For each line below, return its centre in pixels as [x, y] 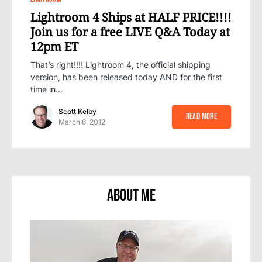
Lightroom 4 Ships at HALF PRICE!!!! [131, 17]
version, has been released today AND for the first [126, 77]
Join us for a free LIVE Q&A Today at [130, 32]
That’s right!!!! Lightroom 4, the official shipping [120, 64]
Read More [201, 116]
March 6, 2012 [82, 122]
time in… [46, 89]
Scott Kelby [77, 111]
